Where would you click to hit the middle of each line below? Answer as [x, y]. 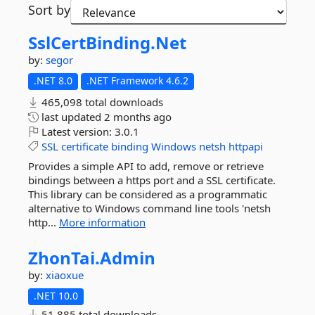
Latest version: [77, 131]
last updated [71, 117]
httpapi [246, 146]
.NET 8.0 [53, 81]
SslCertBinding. [92, 43]
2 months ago [138, 117]
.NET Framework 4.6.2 [137, 81]
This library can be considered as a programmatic [148, 194]
